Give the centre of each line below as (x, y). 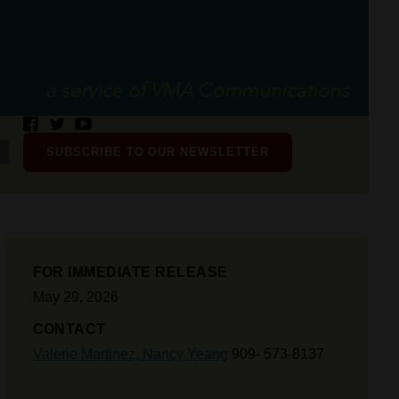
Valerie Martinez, (87, 354)
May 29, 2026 (75, 297)
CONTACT (69, 329)
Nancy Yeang (185, 354)
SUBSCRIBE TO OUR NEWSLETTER (158, 152)
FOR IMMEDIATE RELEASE (130, 272)
